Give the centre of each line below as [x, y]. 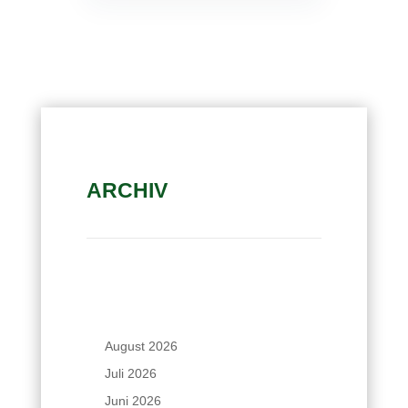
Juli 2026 [130, 373]
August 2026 [141, 346]
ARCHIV [127, 190]
